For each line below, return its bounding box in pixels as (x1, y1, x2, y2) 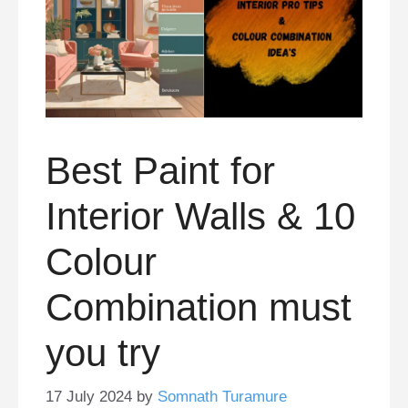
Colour (46, 240, 157, 283)
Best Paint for (46, 148, 275, 192)
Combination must (46, 285, 352, 329)
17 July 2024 (46, 388, 132, 406)
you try (46, 331, 160, 374)
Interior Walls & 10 (46, 194, 355, 238)
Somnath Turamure (158, 388, 287, 406)
